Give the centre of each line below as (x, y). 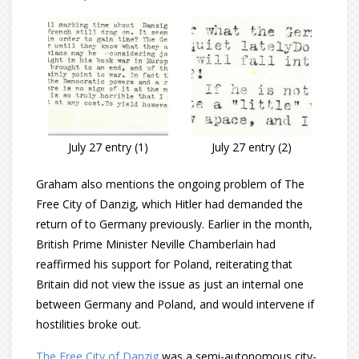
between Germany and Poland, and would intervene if (175, 304)
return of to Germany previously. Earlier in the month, (174, 224)
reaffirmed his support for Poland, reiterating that (164, 264)
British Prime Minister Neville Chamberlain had (156, 244)
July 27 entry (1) (108, 147)
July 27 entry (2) (251, 147)
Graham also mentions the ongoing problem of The (170, 184)
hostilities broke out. (89, 324)
